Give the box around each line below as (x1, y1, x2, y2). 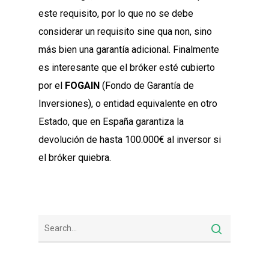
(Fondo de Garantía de (100, 80, 194, 92)
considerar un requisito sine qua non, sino (38, 26, 212, 38)
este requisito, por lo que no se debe (38, 8, 193, 20)
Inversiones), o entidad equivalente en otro (38, 98, 217, 110)
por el (38, 80, 65, 92)
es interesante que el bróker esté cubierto (38, 62, 215, 74)
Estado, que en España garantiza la (38, 116, 184, 128)
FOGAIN (65, 80, 100, 92)
